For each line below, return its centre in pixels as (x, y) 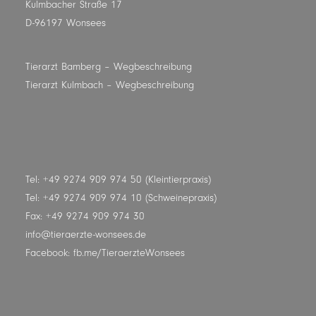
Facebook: (49, 253)
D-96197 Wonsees (66, 23)
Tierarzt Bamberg (63, 67)
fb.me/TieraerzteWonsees (129, 253)
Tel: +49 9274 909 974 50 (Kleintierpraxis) (118, 180)
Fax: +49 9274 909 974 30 (85, 216)
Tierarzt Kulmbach (64, 85)
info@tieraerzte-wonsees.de (86, 235)
